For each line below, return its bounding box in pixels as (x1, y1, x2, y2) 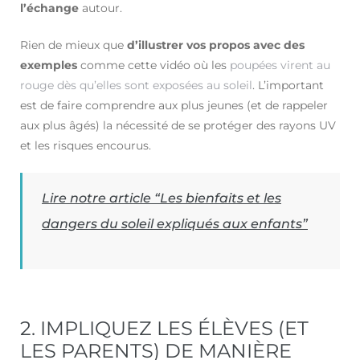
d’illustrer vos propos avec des (127, 38, 305, 53)
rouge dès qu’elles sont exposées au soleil (20, 78, 252, 93)
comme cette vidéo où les (77, 58, 227, 73)
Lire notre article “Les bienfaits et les (42, 190, 281, 207)
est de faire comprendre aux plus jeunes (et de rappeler (20, 98, 328, 113)
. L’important (252, 78, 324, 93)
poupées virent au (227, 58, 330, 73)
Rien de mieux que (20, 38, 127, 53)
